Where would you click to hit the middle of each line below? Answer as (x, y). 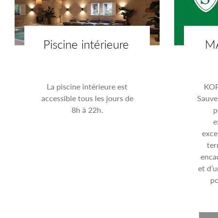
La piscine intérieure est (87, 86)
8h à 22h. (87, 109)
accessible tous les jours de (87, 98)
